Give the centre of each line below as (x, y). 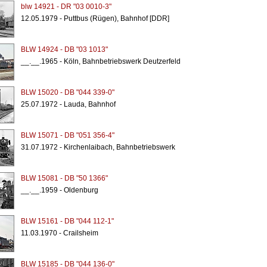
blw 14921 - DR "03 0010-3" (66, 7)
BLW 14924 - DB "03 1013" (64, 49)
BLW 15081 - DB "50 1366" (64, 178)
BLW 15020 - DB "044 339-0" (67, 92)
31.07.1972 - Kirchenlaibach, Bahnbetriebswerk (98, 147)
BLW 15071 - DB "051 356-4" (67, 135)
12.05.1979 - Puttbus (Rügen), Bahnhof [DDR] (95, 18)
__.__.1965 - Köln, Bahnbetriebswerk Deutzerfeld (100, 61)
